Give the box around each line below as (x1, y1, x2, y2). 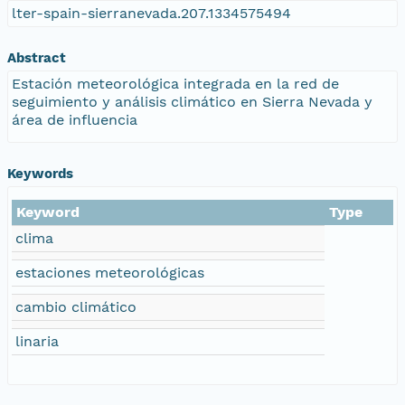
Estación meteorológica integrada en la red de (12, 74, 339, 92)
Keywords (7, 165, 73, 182)
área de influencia (12, 110, 137, 128)
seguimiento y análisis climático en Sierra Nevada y (12, 92, 372, 110)
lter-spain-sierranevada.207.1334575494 (12, 4, 291, 22)
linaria (15, 332, 59, 350)
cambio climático (15, 297, 137, 316)
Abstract (7, 49, 66, 66)
